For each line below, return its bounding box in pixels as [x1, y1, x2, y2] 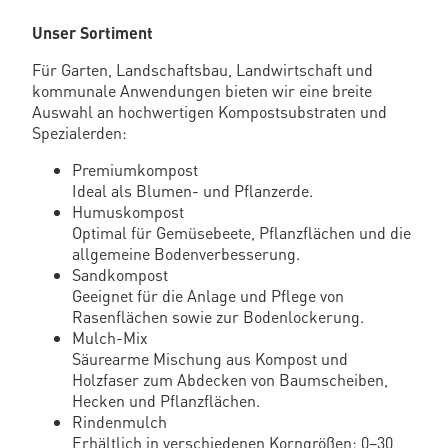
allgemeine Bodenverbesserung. [72, 243, 300, 265]
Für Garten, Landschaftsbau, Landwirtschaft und [32, 59, 373, 81]
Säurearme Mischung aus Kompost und [72, 348, 348, 370]
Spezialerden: [32, 122, 127, 144]
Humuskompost [72, 201, 184, 223]
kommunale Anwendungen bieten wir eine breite [32, 80, 372, 102]
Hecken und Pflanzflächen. [72, 390, 260, 412]
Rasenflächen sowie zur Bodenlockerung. [72, 306, 364, 328]
